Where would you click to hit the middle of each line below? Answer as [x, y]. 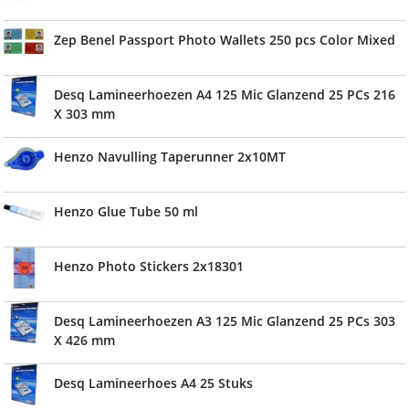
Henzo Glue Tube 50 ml [126, 211]
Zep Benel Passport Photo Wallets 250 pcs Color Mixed [225, 40]
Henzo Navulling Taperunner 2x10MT [170, 157]
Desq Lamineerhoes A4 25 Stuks [153, 383]
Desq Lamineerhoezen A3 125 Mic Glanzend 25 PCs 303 [225, 321]
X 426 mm [84, 340]
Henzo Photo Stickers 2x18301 [149, 266]
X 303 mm [84, 114]
